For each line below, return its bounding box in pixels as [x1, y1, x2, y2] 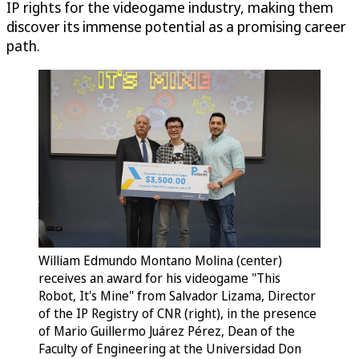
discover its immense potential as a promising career [6, 16, 346, 36]
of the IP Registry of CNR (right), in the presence [38, 304, 317, 322]
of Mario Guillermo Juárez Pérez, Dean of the [38, 321, 295, 340]
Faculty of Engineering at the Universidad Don [38, 339, 301, 357]
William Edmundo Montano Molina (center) [38, 251, 282, 269]
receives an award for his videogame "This [38, 268, 280, 287]
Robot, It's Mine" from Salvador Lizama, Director [38, 286, 316, 305]
